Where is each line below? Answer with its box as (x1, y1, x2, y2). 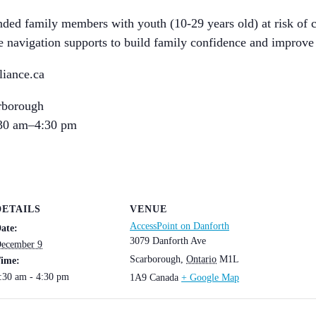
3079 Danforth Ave (130, 236, 206, 247)
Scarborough (130, 254, 181, 265)
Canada (150, 272, 178, 284)
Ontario (186, 254, 217, 265)
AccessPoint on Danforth (130, 221, 229, 232)
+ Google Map (181, 272, 239, 284)
